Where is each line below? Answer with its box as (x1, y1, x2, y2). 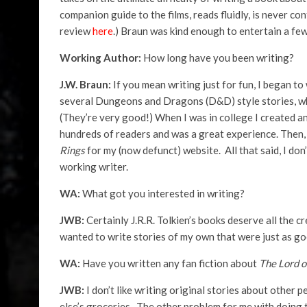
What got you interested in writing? (82, 187, 245, 199)
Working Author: (60, 51, 141, 64)
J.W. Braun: (60, 78, 113, 90)
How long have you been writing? (141, 51, 294, 64)
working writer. (60, 160, 128, 173)
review (60, 25, 93, 37)
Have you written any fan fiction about (82, 257, 259, 269)
